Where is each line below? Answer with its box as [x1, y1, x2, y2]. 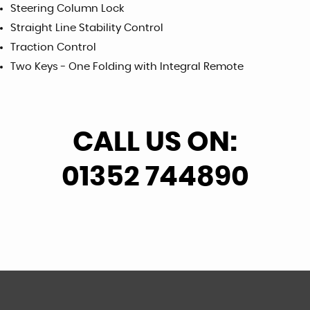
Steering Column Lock [10, 3, 124, 14]
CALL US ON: [73, 129, 237, 156]
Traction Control [10, 42, 96, 53]
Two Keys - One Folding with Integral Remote [10, 62, 244, 72]
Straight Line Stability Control [10, 23, 163, 33]
